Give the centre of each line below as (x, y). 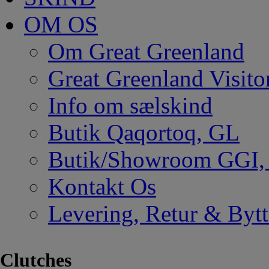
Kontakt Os (102, 186)
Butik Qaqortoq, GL (144, 132)
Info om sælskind (130, 105)
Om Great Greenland (146, 51)
